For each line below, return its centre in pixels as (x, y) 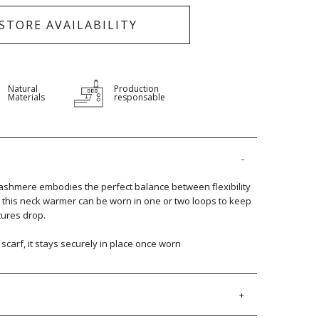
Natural (22, 88)
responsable (139, 97)
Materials (26, 97)
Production (136, 88)
